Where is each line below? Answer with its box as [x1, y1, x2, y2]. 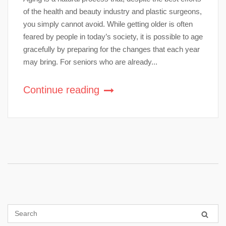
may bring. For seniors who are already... [23, 57, 157, 66]
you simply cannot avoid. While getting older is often [23, 19, 193, 28]
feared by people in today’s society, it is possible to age [23, 32, 203, 41]
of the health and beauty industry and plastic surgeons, [23, 7, 202, 16]
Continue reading [23, 84, 102, 95]
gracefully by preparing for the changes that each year [23, 44, 200, 53]
